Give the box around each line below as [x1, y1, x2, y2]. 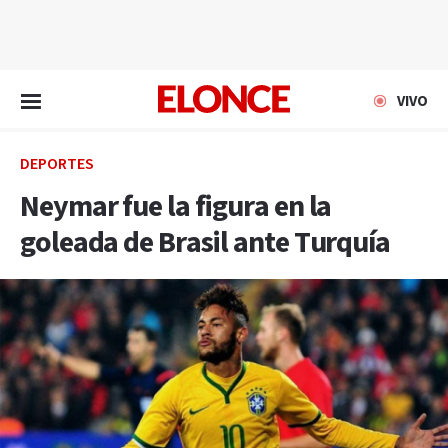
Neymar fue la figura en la [20, 187, 332, 227]
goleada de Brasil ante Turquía [20, 223, 390, 263]
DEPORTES [20, 154, 94, 175]
